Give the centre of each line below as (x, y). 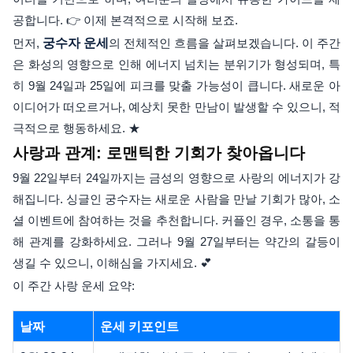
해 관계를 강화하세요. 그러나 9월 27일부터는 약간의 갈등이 (176, 242)
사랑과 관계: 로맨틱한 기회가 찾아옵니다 (159, 153)
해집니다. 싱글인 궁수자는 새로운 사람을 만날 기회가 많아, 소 (176, 199)
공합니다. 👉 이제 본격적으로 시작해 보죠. (125, 20)
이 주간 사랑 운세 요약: (74, 286)
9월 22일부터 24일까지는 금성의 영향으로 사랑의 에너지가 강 (176, 178)
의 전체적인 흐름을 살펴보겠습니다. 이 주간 (225, 43)
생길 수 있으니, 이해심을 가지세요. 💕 (112, 263)
